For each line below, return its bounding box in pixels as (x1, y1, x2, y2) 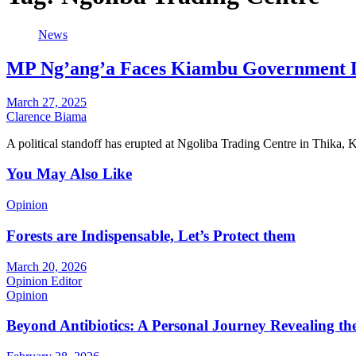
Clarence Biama (6, 109, 87, 123)
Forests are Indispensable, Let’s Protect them (6, 226, 296, 244)
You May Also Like (6, 165, 132, 183)
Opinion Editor (6, 273, 82, 288)
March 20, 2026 (6, 259, 87, 273)
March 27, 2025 (6, 95, 87, 109)
